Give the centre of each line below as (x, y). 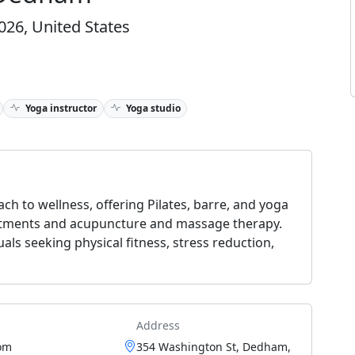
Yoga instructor (59, 108)
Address (158, 325)
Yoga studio (152, 108)
